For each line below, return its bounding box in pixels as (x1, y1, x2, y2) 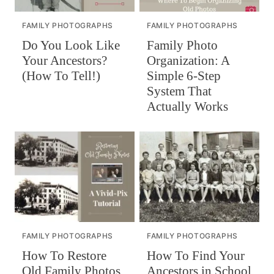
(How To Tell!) (22, 68, 100, 84)
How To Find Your (147, 248, 245, 264)
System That (147, 84, 212, 99)
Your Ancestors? (22, 53, 107, 68)
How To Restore (22, 248, 106, 263)
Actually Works (147, 99, 228, 114)
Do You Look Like (22, 38, 120, 53)
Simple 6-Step (147, 68, 221, 84)
